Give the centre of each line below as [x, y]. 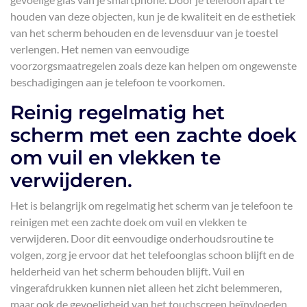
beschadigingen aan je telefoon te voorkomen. [118, 82]
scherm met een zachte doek [153, 135]
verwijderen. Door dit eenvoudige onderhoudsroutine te [142, 238]
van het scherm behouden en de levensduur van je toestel [144, 33]
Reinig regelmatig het [118, 112]
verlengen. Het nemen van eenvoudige [100, 49]
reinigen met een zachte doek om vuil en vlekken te [128, 222]
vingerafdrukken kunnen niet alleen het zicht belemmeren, [146, 287]
